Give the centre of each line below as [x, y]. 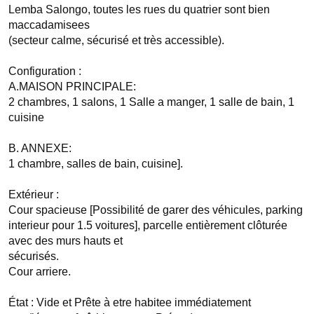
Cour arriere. [40, 272]
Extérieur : [35, 194]
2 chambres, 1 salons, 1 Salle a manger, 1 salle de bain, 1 [151, 102]
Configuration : [46, 71]
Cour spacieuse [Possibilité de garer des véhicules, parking [156, 210]
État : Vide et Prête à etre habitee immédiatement [132, 302]
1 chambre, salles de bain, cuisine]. [96, 164]
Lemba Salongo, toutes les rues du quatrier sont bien [139, 9]
